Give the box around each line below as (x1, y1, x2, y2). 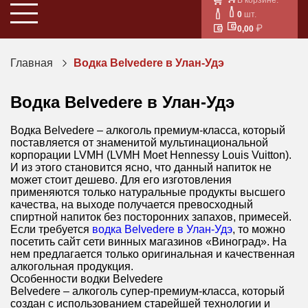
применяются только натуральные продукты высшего (10, 186, 285, 198)
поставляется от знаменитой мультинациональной (10, 136, 268, 148)
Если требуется (10, 223, 92, 235)
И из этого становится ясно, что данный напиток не (10, 161, 272, 173)
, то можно (232, 223, 285, 235)
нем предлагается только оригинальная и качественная (10, 247, 295, 260)
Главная (10, 56, 53, 69)
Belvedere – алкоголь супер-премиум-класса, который (10, 285, 285, 297)
